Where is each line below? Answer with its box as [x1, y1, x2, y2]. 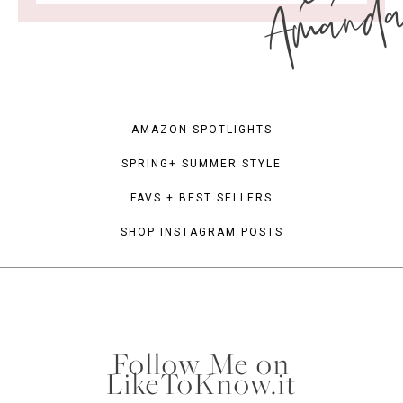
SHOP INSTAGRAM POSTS [120, 225, 283, 238]
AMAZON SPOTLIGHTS [130, 122, 273, 136]
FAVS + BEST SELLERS [130, 191, 273, 204]
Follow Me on [112, 343, 291, 383]
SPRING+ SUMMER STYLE [121, 157, 282, 170]
